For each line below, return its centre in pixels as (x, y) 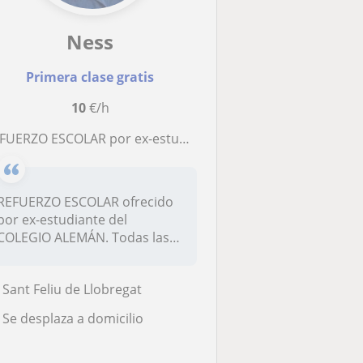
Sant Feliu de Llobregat (72, 290)
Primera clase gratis (90, 77)
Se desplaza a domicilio (73, 318)
